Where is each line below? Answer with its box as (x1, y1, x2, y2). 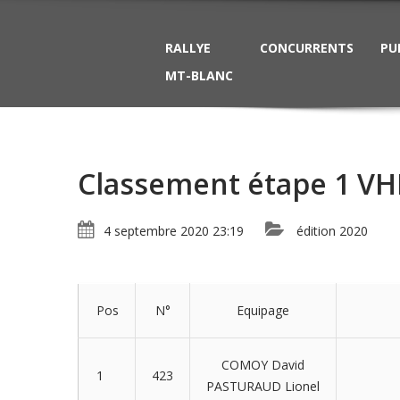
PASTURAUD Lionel (206, 378, 320, 395)
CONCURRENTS (260, 39, 354, 56)
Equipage (237, 302, 289, 319)
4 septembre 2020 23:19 (104, 222, 244, 239)
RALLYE (165, 39, 211, 56)
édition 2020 (296, 222, 368, 239)
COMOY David (221, 356, 304, 373)
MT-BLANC (165, 67, 233, 84)
